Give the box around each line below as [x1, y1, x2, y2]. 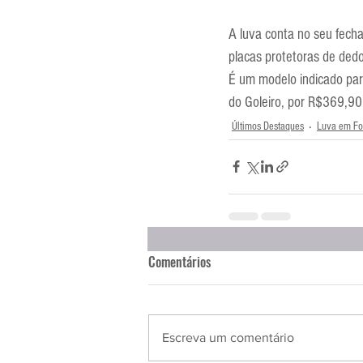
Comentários [148, 251, 211, 271]
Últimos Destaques [232, 119, 304, 133]
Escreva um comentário [162, 330, 294, 344]
